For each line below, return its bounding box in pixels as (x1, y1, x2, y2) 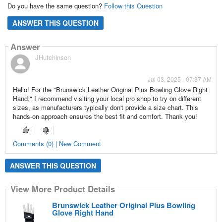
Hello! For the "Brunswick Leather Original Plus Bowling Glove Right (12, 85, 208, 95)
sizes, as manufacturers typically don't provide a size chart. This (12, 103, 198, 112)
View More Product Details (10, 183, 115, 195)
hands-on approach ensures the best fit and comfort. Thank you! (12, 111, 197, 121)
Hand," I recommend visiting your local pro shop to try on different (12, 94, 201, 104)
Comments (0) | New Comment (12, 138, 101, 148)
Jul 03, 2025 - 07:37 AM (148, 75, 212, 84)
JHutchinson (35, 53, 71, 62)
